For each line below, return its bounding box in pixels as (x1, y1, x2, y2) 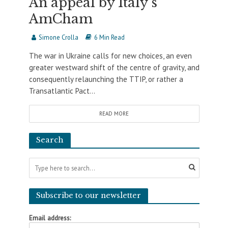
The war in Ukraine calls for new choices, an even (28, 51, 192, 61)
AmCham (28, 11, 93, 27)
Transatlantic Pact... (28, 86, 95, 96)
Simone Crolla (38, 33, 78, 42)
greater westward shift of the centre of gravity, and (28, 63, 199, 73)
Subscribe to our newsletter (36, 191, 141, 201)
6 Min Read (94, 33, 125, 42)
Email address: (28, 213, 71, 223)
